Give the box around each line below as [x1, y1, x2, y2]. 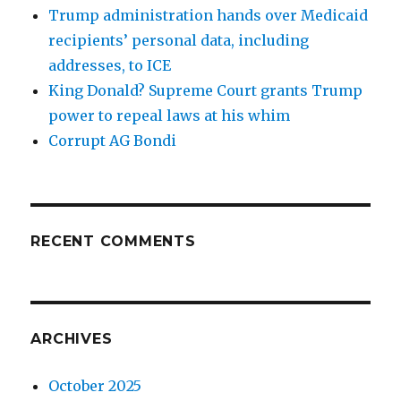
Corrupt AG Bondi [48, 132, 177, 149]
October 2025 [48, 377, 142, 395]
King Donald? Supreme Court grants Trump [48, 81, 363, 99]
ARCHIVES [30, 330, 113, 347]
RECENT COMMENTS [30, 233, 196, 250]
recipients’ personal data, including [48, 31, 310, 49]
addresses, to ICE [48, 56, 172, 74]
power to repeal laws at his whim [48, 107, 291, 124]
